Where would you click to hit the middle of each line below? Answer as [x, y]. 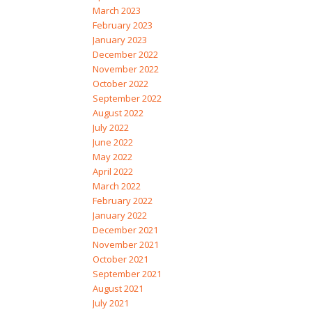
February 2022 [122, 201]
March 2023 [116, 11]
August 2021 [118, 289]
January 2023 [119, 40]
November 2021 [125, 245]
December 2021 [125, 230]
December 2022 [125, 55]
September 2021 [127, 274]
